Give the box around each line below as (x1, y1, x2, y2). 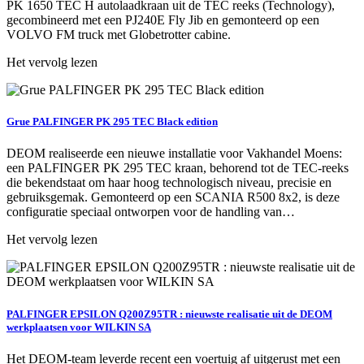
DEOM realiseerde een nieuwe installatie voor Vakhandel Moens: (6, 146, 342, 161)
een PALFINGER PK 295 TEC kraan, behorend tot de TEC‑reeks (6, 161, 349, 175)
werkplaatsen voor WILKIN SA (6, 320, 151, 333)
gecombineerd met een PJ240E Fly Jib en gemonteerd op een (6, 13, 319, 27)
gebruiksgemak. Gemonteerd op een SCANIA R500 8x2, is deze (6, 190, 340, 205)
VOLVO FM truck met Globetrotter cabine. (6, 28, 234, 41)
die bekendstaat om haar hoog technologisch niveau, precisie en (6, 175, 331, 190)
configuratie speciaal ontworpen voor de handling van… (6, 205, 295, 219)
